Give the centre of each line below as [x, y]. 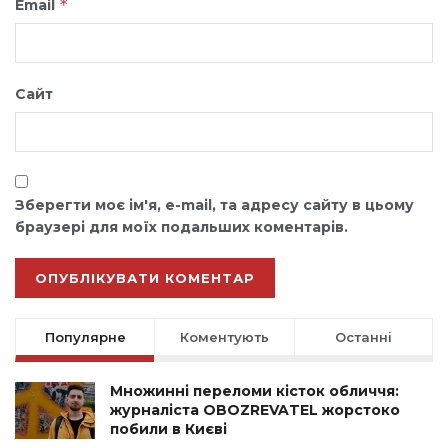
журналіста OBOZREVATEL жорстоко [255, 409]
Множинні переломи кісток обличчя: [254, 390]
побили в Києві [168, 428]
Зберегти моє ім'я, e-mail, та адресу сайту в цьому [214, 204]
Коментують [224, 336]
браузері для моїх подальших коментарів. [181, 226]
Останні [363, 336]
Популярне [85, 336]
